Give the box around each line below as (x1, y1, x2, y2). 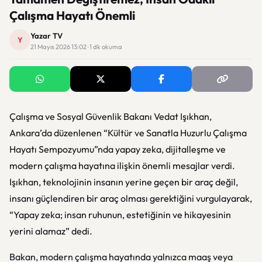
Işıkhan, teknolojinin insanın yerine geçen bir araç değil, (9, 176, 238, 188)
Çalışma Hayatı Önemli (9, 8, 135, 23)
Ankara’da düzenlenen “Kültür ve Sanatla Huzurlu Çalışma (9, 127, 247, 139)
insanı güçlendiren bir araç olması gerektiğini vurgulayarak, (9, 192, 252, 204)
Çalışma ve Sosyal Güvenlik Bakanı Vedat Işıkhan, (9, 111, 212, 122)
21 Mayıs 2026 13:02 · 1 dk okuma (30, 43, 122, 51)
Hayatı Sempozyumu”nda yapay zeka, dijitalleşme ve (9, 143, 226, 155)
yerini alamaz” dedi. (9, 225, 92, 237)
